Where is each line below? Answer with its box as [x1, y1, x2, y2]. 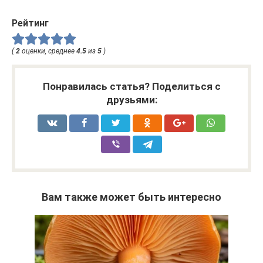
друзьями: [106, 94, 157, 106]
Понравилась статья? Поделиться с [42, 80, 221, 93]
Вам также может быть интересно [42, 191, 221, 204]
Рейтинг [12, 18, 49, 29]
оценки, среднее [20, 47, 76, 56]
